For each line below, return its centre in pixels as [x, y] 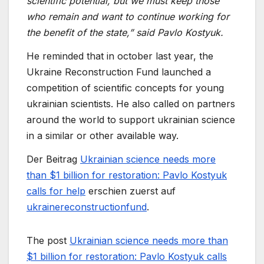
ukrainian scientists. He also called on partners [131, 103]
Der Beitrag [53, 159]
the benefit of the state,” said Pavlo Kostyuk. [125, 33]
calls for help [56, 191]
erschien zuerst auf [131, 191]
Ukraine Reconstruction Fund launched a [119, 72]
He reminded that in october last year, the [120, 56]
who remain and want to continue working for [128, 17]
